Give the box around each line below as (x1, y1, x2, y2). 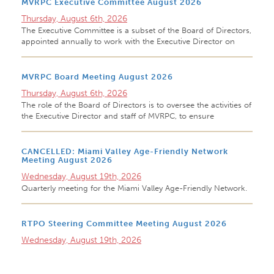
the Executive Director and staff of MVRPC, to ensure (21, 111, 214, 120)
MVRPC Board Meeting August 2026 (21, 72, 173, 81)
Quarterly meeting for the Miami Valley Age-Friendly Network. (21, 183, 247, 193)
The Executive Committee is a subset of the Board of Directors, (21, 26, 251, 35)
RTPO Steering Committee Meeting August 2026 (21, 219, 227, 228)
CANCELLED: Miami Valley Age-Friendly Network (21, 147, 228, 156)
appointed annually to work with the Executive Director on (21, 37, 235, 46)
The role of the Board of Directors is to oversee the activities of (21, 100, 251, 109)
